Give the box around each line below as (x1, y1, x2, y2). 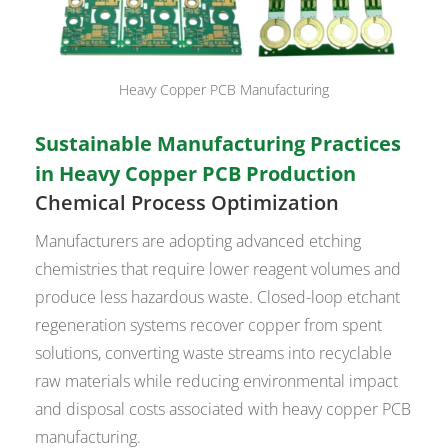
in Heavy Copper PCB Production (35, 160, 357, 188)
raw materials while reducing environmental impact (35, 370, 399, 393)
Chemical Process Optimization (35, 189, 340, 217)
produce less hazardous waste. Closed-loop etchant (35, 286, 401, 309)
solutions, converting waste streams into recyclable (35, 342, 393, 365)
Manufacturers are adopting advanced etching (35, 230, 362, 253)
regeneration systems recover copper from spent (35, 314, 383, 337)
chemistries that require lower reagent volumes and (35, 258, 402, 281)
